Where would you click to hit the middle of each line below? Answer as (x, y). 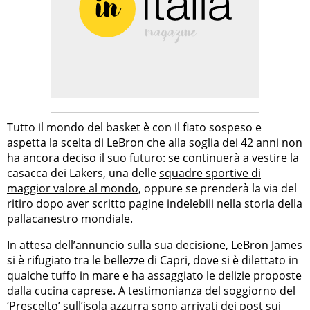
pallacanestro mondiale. (70, 218)
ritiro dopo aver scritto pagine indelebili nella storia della (155, 203)
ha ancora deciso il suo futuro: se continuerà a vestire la (153, 157)
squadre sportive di (210, 173)
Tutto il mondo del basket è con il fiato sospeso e (134, 127)
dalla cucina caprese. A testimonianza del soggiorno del (151, 290)
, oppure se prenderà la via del (218, 188)
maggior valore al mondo (73, 188)
